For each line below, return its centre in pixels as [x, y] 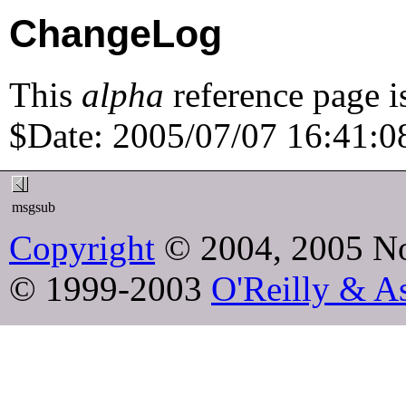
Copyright [82, 247]
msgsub [35, 207]
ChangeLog [116, 33]
